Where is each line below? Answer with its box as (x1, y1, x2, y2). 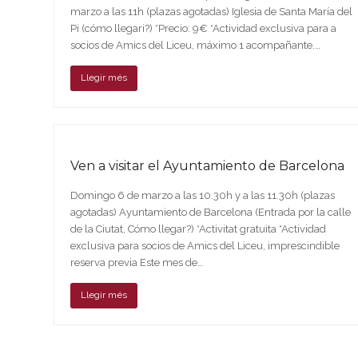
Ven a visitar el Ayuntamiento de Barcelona (70, 157, 345, 173)
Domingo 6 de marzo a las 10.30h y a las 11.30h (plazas (70, 189, 336, 201)
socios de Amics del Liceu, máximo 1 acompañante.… (70, 38, 321, 51)
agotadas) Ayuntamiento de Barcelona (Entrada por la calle (70, 205, 352, 218)
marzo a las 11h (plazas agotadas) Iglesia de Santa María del (70, 5, 353, 18)
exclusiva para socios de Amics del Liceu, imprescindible (70, 239, 340, 252)
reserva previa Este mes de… (70, 256, 204, 268)
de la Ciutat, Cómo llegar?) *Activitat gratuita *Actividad (70, 222, 327, 235)
